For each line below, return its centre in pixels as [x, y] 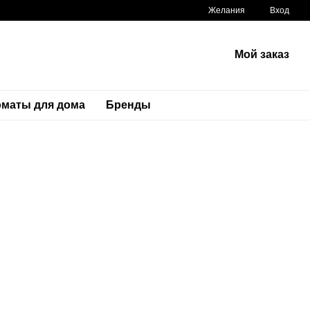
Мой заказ [262, 54]
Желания [227, 10]
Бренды [128, 105]
